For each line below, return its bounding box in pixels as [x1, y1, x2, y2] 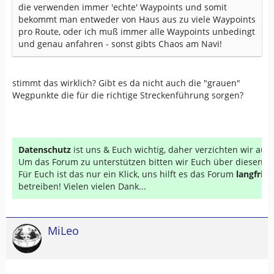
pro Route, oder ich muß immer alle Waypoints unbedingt [18, 26, 255, 37]
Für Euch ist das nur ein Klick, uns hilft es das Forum [18, 168, 236, 180]
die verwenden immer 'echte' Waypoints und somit [18, 1, 227, 13]
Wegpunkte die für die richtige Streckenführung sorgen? [12, 89, 243, 101]
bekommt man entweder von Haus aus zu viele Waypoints [18, 13, 256, 25]
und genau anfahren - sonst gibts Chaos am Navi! [18, 38, 222, 50]
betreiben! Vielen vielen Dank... [18, 180, 146, 192]
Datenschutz [18, 144, 71, 155]
